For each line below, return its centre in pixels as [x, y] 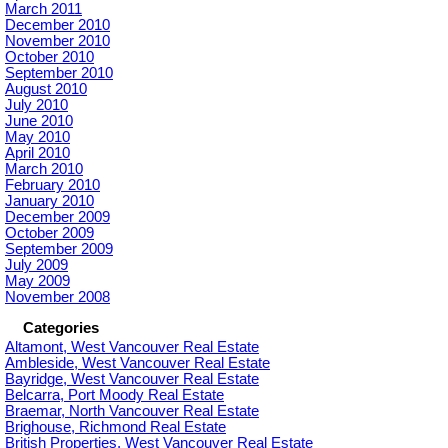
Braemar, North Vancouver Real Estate [132, 411]
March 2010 [44, 169]
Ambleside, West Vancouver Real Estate [137, 363]
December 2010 [57, 25]
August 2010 [46, 89]
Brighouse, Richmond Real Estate [115, 427]
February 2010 [52, 185]
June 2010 [39, 121]
